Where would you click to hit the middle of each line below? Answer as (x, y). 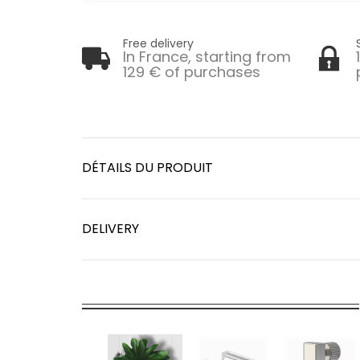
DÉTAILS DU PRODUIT (147, 168)
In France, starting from (207, 56)
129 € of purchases (192, 72)
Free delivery (158, 43)
